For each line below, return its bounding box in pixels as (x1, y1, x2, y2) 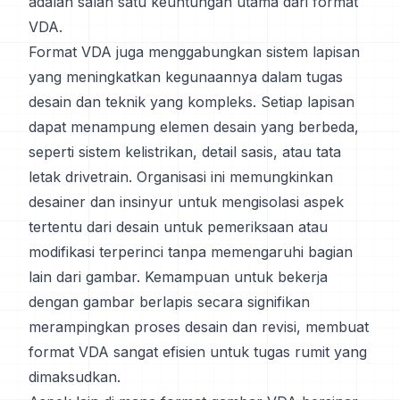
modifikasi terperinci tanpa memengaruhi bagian (29, 243, 353, 261)
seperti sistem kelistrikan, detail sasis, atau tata (29, 143, 341, 161)
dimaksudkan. (29, 368, 121, 386)
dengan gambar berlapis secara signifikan (29, 293, 310, 311)
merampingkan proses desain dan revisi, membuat (29, 318, 369, 336)
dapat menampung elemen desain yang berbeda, (29, 118, 359, 136)
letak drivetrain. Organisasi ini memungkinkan (29, 168, 333, 186)
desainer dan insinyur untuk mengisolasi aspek (29, 193, 344, 211)
